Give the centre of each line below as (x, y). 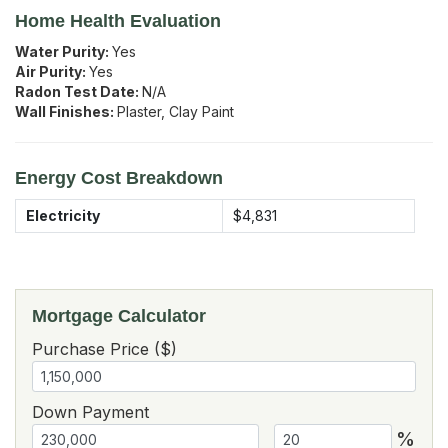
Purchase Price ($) (104, 349)
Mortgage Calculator (119, 316)
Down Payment (90, 412)
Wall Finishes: (66, 112)
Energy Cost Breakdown (119, 178)
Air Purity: (52, 72)
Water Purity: (63, 52)
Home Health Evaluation (118, 21)
